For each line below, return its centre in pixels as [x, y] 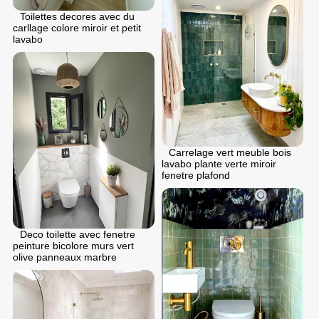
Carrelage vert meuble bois [230, 153]
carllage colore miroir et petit [77, 27]
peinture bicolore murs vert [73, 246]
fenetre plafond [196, 176]
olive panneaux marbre [65, 257]
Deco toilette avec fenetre [78, 235]
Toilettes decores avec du [77, 16]
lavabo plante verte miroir [219, 164]
